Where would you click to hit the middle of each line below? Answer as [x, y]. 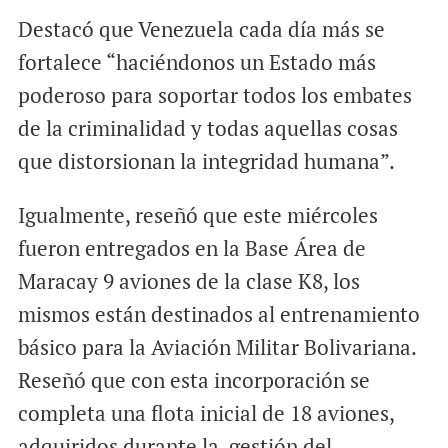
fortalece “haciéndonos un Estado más [196, 62]
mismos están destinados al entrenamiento [218, 314]
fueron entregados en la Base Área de [191, 248]
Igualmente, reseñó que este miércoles [197, 215]
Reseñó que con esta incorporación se [193, 380]
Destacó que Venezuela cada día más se [201, 29]
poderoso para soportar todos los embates [214, 95]
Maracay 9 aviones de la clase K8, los [188, 281]
